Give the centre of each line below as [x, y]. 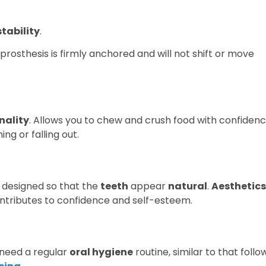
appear [148, 186]
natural [188, 186]
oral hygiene [101, 252]
